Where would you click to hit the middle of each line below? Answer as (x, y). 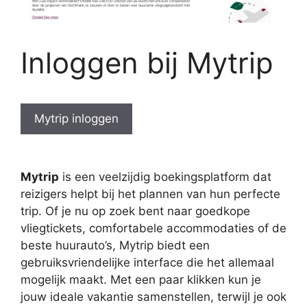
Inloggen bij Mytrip (147, 62)
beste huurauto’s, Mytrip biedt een (115, 246)
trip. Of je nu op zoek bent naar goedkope (135, 211)
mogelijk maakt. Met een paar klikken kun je (141, 280)
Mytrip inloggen (76, 118)
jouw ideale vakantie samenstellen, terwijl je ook (153, 297)
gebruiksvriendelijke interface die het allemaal (147, 263)
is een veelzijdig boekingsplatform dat (165, 177)
